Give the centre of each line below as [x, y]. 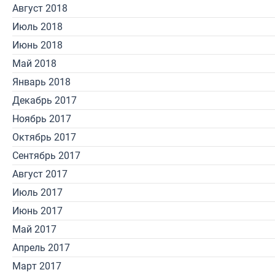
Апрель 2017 [41, 248]
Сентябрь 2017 [46, 156]
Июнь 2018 [37, 45]
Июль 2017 [37, 192]
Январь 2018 [41, 82]
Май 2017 [34, 229]
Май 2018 [34, 64]
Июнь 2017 [37, 211]
